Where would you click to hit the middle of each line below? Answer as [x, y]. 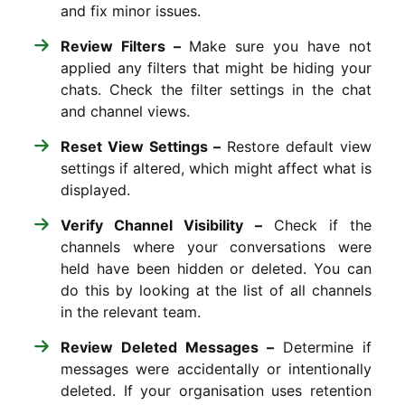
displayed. [95, 189]
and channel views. [125, 111]
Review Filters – [125, 46]
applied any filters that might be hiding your [216, 67]
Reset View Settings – [141, 146]
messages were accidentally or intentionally [216, 368]
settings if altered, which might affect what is [216, 168]
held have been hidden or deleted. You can [216, 268]
